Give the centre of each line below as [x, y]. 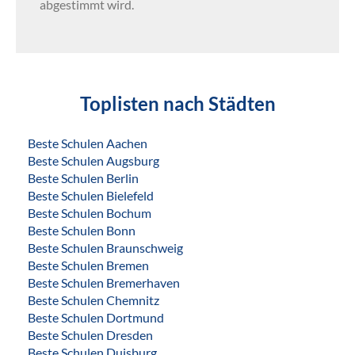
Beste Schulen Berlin [83, 178]
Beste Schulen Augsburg [94, 161]
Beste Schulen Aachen [88, 143]
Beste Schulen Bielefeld [91, 196]
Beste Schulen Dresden [90, 335]
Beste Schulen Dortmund [96, 318]
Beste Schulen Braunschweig [105, 248]
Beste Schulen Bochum [90, 213]
